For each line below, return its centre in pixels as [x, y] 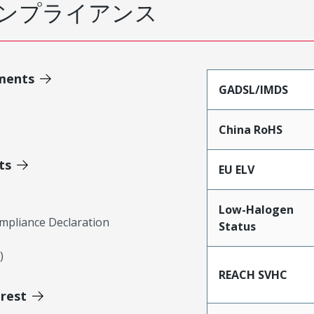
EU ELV [236, 170]
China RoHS [250, 130]
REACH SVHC [253, 275]
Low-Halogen [256, 210]
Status [237, 226]
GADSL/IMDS [253, 90]
